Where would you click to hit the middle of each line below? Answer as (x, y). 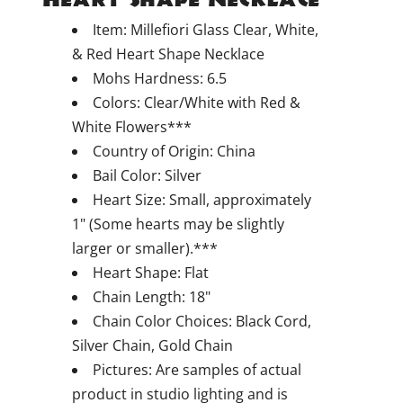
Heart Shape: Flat (151, 273)
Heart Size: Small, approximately (202, 200)
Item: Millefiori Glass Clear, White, (206, 30)
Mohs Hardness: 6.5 (160, 78)
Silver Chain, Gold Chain (152, 345)
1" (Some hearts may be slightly (178, 224)
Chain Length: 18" (152, 297)
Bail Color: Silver (147, 175)
